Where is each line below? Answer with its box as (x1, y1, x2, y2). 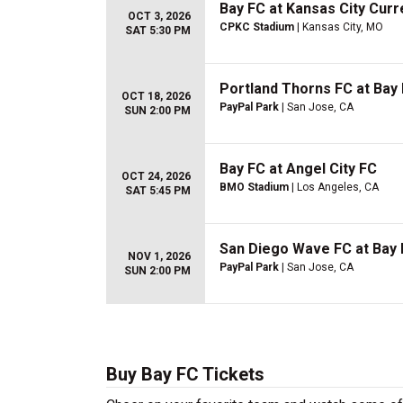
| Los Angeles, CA (289, 181, 379, 193)
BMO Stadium (219, 181, 289, 193)
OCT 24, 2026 (121, 170, 191, 183)
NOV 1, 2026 (128, 250, 191, 263)
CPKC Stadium (219, 21, 294, 33)
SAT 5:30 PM (125, 24, 191, 37)
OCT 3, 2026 (128, 10, 191, 22)
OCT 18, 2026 (121, 90, 191, 103)
